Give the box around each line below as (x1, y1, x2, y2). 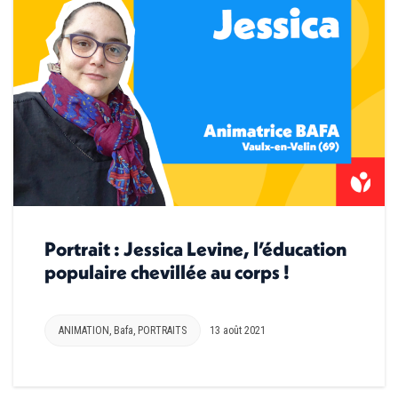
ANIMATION (59, 323, 109, 337)
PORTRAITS (138, 323, 187, 337)
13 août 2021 (210, 323, 266, 337)
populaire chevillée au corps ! (44, 259, 290, 284)
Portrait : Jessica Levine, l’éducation (44, 235, 346, 261)
